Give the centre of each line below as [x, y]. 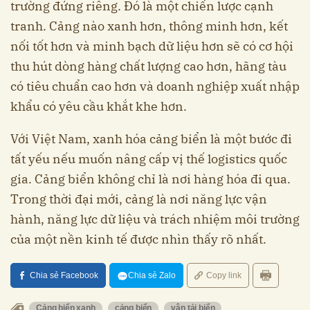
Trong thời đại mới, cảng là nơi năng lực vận [139, 199]
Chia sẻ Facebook [64, 275]
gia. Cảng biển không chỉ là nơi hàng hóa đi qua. [151, 179]
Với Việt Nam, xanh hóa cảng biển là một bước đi [151, 138]
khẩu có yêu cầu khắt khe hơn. [99, 106]
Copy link [224, 275]
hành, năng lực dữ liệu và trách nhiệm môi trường [155, 219]
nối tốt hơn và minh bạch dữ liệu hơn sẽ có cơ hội [152, 46]
